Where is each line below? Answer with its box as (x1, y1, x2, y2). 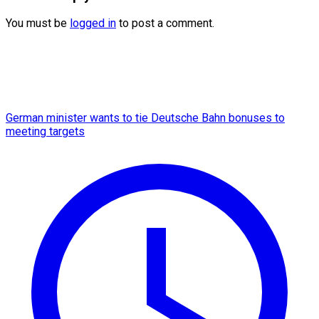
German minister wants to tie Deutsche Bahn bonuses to (6, 111, 285, 125)
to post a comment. (116, 16, 214, 31)
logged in (70, 16, 116, 31)
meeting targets (6, 125, 85, 139)
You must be (6, 16, 70, 31)
